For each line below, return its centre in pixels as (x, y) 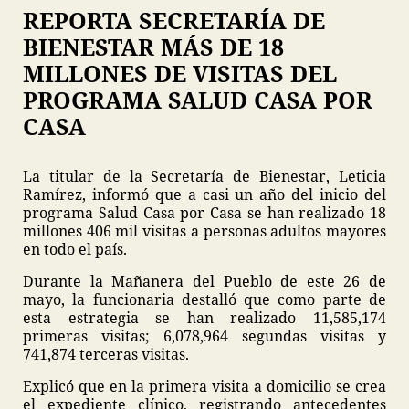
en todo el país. (77, 250)
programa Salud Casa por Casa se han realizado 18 (204, 213)
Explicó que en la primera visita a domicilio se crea (204, 387)
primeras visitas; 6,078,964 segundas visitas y (204, 336)
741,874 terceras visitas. (110, 355)
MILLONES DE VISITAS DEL (180, 73)
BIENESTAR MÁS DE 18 (153, 47)
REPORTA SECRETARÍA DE (174, 21)
